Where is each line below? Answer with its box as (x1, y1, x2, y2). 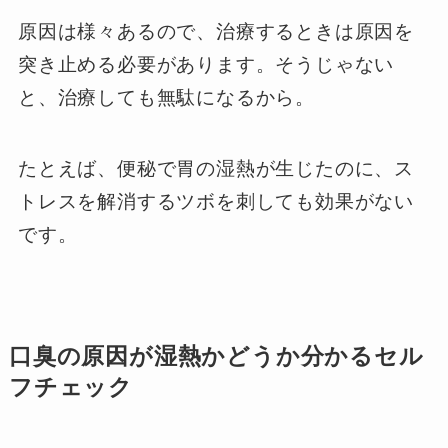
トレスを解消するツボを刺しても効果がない (17, 190, 415, 212)
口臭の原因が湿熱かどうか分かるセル (8, 344, 424, 370)
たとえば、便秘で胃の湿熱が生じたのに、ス (17, 157, 415, 179)
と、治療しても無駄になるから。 (17, 87, 316, 109)
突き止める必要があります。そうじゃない (17, 54, 395, 76)
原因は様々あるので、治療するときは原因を (17, 21, 415, 43)
